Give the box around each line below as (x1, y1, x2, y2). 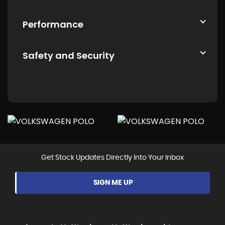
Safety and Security (23, 49, 115, 62)
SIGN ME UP (93, 179, 133, 187)
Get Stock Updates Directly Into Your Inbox (41, 154, 184, 162)
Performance (23, 18, 83, 31)
